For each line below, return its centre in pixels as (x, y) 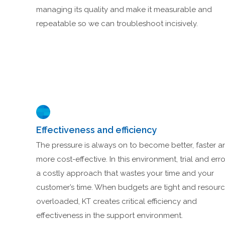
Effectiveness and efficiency (96, 130)
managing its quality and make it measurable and (124, 10)
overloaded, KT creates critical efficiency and (117, 202)
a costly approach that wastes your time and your (125, 174)
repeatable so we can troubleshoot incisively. (117, 24)
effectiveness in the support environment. (109, 216)
